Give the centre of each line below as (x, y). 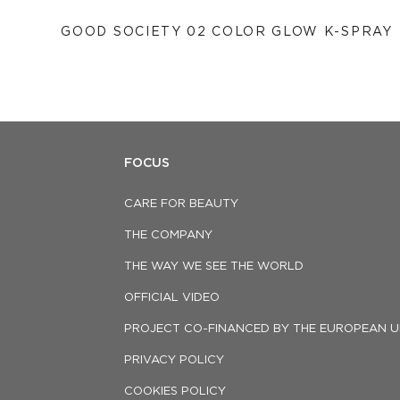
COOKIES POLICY (175, 392)
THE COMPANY (168, 235)
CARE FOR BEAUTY (181, 204)
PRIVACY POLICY (174, 360)
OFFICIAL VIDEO (172, 298)
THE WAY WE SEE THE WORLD (214, 267)
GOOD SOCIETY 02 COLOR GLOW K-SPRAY (227, 32)
